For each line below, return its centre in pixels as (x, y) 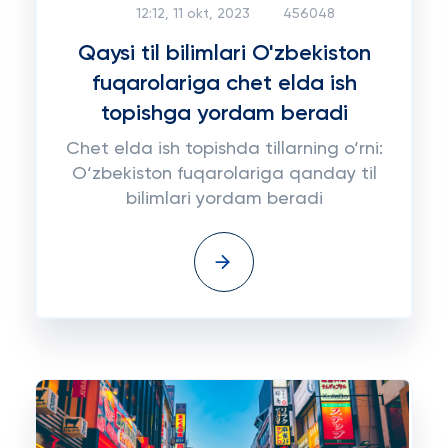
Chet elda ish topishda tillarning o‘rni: (224, 149)
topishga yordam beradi (224, 114)
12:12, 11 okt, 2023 (193, 14)
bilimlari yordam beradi (224, 199)
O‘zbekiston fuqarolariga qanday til (224, 174)
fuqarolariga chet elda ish (224, 84)
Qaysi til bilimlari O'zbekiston (224, 54)
